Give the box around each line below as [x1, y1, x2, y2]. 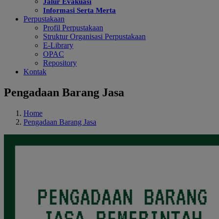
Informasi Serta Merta [43, 6, 116, 14]
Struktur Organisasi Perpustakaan [43, 32, 146, 41]
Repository [43, 59, 77, 67]
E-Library [43, 41, 73, 49]
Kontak [23, 67, 46, 76]
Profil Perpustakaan [43, 23, 103, 32]
